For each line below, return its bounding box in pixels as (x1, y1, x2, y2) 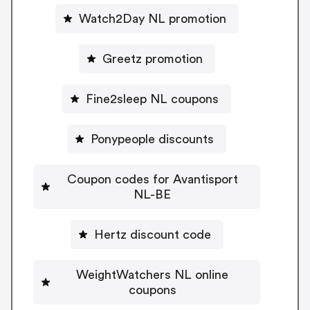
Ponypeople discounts (91, 132, 214, 145)
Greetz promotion (102, 52, 203, 65)
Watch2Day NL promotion (78, 12, 226, 25)
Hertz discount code (93, 228, 211, 241)
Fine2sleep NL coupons (86, 92, 219, 105)
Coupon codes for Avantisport (66, 172, 238, 185)
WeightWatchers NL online (76, 268, 228, 281)
